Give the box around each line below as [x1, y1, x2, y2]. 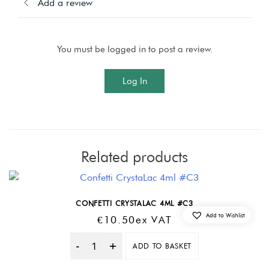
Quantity [95, 246, 131, 258]
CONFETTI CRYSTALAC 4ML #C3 [76, 198, 193, 208]
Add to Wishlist [206, 211, 245, 219]
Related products [81, 147, 188, 166]
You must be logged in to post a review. [56, 43, 213, 55]
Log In [122, 75, 147, 86]
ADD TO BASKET [132, 241, 192, 251]
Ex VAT [136, 213, 172, 226]
